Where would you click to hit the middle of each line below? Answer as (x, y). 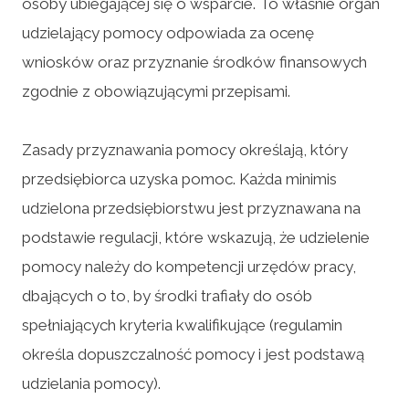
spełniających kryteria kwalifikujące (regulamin (182, 325)
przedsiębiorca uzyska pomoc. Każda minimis (179, 178)
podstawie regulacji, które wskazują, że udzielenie (196, 237)
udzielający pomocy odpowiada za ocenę (168, 32)
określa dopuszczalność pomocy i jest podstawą (193, 354)
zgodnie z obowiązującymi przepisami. (156, 91)
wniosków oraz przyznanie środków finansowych (194, 62)
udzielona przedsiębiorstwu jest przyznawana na (191, 208)
